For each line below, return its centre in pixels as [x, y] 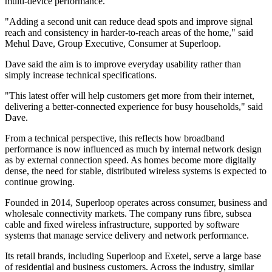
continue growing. [40, 182]
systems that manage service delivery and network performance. [127, 236]
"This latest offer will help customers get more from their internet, [130, 96]
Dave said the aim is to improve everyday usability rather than [123, 64]
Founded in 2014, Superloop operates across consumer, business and [136, 203]
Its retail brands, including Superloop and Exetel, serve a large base [133, 256]
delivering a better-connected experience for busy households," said [134, 107]
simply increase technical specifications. [81, 75]
